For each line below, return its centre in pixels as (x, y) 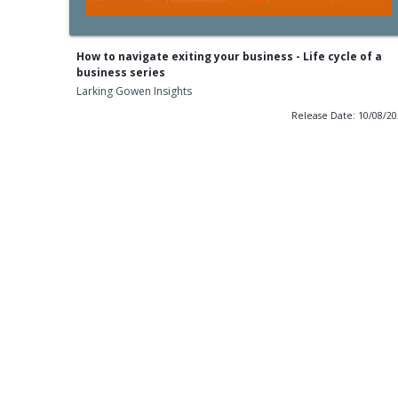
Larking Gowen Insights (134, 92)
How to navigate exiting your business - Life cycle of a (229, 57)
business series (120, 73)
